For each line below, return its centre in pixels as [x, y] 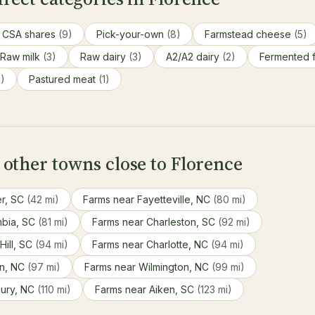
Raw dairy [104, 57]
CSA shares [30, 34]
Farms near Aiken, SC [146, 289]
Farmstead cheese [249, 34]
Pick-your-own [131, 34]
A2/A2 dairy [194, 57]
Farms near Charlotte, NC [152, 244]
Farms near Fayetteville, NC [148, 199]
